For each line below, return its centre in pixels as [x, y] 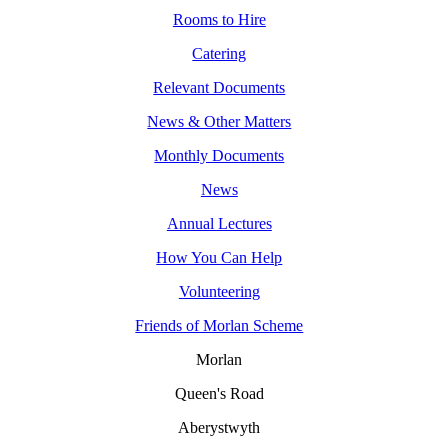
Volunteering [219, 292]
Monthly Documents [219, 156]
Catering [219, 54]
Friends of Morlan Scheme [219, 326]
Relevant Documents [219, 88]
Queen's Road [219, 394]
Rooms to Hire [219, 20]
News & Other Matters [219, 122]
